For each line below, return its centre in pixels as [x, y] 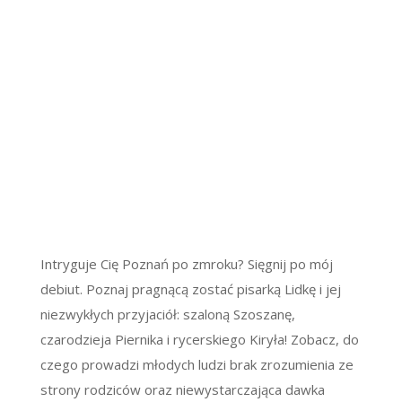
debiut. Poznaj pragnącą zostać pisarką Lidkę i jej [190, 289]
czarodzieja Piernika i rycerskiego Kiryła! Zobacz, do [199, 339]
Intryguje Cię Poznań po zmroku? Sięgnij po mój [186, 264]
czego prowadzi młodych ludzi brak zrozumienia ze [197, 364]
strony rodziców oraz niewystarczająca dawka [182, 389]
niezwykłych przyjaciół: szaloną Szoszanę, [167, 314]
